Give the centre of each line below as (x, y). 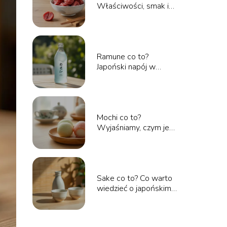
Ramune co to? (122, 57)
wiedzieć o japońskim (134, 188)
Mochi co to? (119, 118)
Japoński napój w (126, 67)
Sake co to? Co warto (134, 178)
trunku (107, 199)
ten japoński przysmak (136, 138)
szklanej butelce (125, 77)
